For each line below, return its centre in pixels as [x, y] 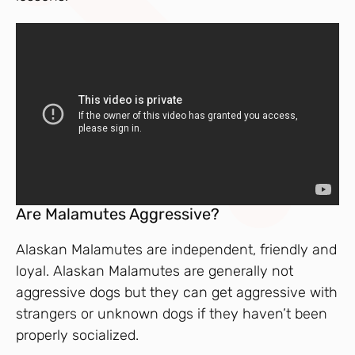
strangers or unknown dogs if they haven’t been [172, 314]
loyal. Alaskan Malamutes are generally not [155, 271]
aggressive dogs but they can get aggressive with [177, 293]
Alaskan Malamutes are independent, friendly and [176, 250]
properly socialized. [77, 336]
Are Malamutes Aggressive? [118, 214]
